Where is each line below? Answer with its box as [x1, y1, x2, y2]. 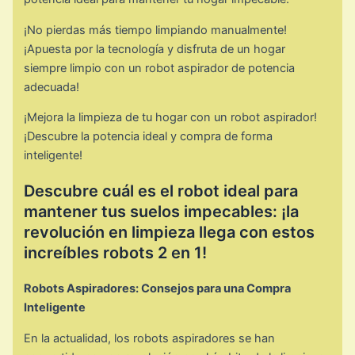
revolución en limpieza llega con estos [24, 223, 315, 242]
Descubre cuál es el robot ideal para [24, 181, 299, 201]
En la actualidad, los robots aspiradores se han [24, 330, 276, 345]
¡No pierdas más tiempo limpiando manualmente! [24, 22, 288, 37]
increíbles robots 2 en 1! [24, 243, 208, 263]
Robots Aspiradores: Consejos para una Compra [24, 281, 292, 296]
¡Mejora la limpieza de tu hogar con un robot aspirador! [24, 110, 318, 125]
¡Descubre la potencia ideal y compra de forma [24, 129, 273, 144]
